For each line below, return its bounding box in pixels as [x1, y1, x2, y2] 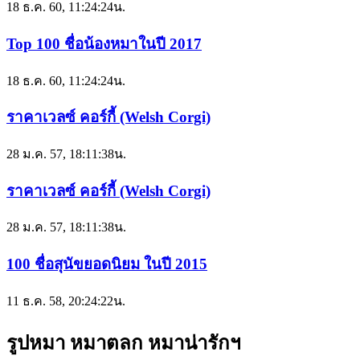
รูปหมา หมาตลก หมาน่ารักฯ [6, 332, 240, 354]
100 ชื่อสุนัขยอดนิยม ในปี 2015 [6, 256, 207, 273]
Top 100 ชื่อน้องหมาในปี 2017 [6, 35, 202, 52]
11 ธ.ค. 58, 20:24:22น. [6, 293, 125, 308]
